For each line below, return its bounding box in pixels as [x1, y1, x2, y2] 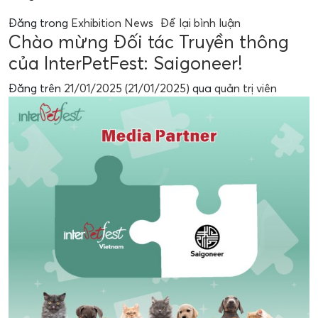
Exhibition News [71, 16, 153, 30]
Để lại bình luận [160, 16, 241, 30]
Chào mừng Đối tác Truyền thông [9, 31, 289, 53]
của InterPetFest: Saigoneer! [9, 52, 243, 74]
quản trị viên [214, 81, 277, 95]
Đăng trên [9, 81, 64, 95]
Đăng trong [9, 16, 71, 30]
